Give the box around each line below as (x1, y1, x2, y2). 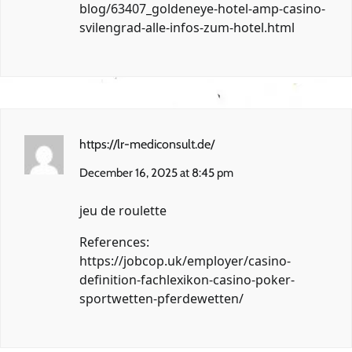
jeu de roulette (79, 202, 167, 220)
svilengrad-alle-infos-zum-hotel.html (79, 19, 295, 37)
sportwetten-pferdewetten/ (79, 290, 244, 308)
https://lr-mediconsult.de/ (79, 137, 214, 152)
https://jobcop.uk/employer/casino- (79, 252, 291, 270)
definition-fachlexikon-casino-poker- (79, 271, 295, 289)
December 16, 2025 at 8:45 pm (79, 166, 233, 181)
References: (79, 233, 149, 251)
